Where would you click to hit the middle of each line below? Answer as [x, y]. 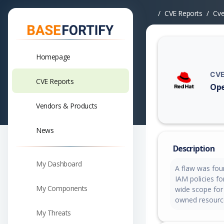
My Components [62, 188]
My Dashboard [59, 163]
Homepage [53, 56]
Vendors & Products [67, 105]
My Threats [53, 212]
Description [193, 149]
